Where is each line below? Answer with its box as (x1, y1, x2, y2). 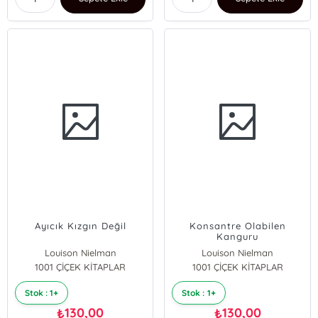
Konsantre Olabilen (189, 220, 286, 231)
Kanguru (216, 231, 259, 242)
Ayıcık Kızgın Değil (34, 220, 126, 231)
